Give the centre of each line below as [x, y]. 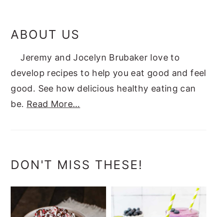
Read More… [53, 104]
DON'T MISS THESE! [77, 164]
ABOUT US [46, 34]
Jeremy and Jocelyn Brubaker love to [100, 57]
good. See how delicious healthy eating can [103, 88]
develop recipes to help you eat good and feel [108, 73]
